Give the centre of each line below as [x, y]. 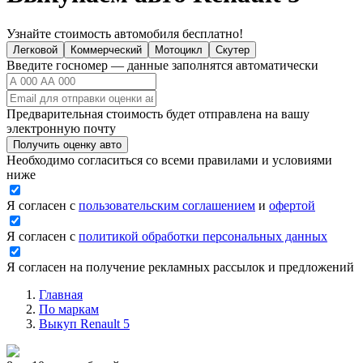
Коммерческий [106, 49]
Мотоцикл [179, 49]
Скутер [233, 49]
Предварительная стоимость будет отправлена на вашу [158, 113]
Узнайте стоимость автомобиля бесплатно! [125, 33]
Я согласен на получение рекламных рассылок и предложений [180, 267]
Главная [61, 294]
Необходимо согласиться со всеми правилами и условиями [169, 160]
